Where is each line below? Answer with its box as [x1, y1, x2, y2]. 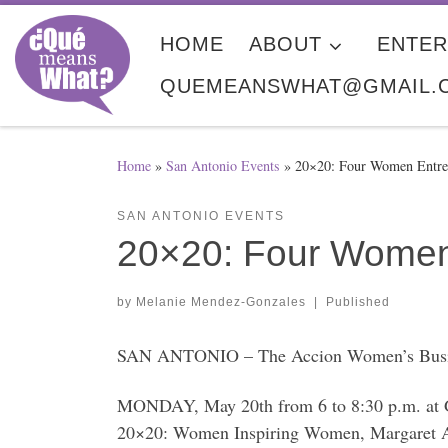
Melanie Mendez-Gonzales [136, 295, 306, 310]
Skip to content [27, 19, 124, 41]
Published [325, 295, 390, 310]
